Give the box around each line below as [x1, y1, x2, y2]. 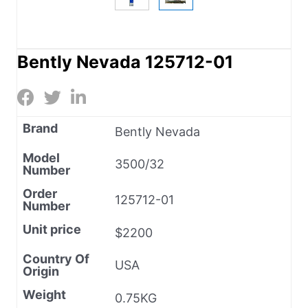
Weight [23, 287, 66, 302]
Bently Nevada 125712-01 [17, 51, 233, 72]
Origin [23, 263, 59, 278]
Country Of [23, 251, 89, 266]
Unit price [23, 221, 81, 236]
